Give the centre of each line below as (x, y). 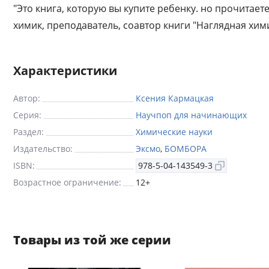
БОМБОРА (186, 149)
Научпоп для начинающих (191, 115)
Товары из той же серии (92, 240)
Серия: (27, 115)
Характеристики (65, 71)
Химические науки (174, 132)
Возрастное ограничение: (67, 182)
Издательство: (43, 149)
